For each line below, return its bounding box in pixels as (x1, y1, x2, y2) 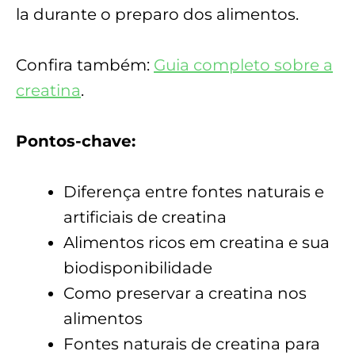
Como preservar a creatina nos (63, 283, 307, 303)
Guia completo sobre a (154, 55, 333, 74)
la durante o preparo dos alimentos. (16, 4, 299, 24)
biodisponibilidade (63, 258, 212, 277)
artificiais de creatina (63, 207, 227, 227)
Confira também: (16, 55, 154, 74)
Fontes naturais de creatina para (63, 334, 320, 353)
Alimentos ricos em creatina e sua (63, 232, 330, 252)
